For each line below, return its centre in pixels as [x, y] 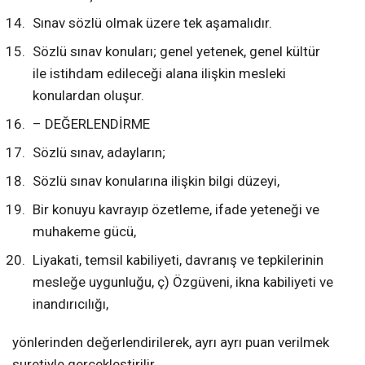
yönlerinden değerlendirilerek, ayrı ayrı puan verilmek [171, 343]
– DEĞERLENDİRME [91, 124]
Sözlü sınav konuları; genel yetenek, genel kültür [176, 52]
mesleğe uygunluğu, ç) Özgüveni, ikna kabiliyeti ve [183, 282]
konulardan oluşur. [88, 96]
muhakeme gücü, [84, 232]
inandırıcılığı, [70, 304]
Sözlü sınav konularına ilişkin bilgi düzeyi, [156, 181]
